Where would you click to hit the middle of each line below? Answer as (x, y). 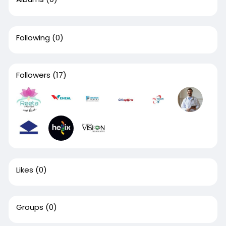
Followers (33, 75)
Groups (30, 207)
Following (33, 37)
